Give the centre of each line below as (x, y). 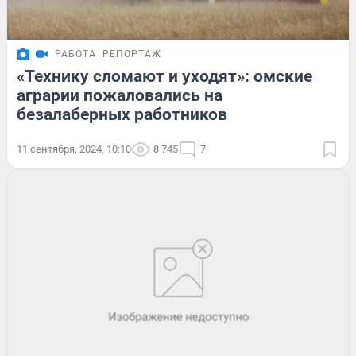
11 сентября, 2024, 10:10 (74, 149)
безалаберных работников (122, 114)
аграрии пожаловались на (120, 95)
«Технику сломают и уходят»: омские (164, 76)
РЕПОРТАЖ (132, 54)
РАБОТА (75, 54)
